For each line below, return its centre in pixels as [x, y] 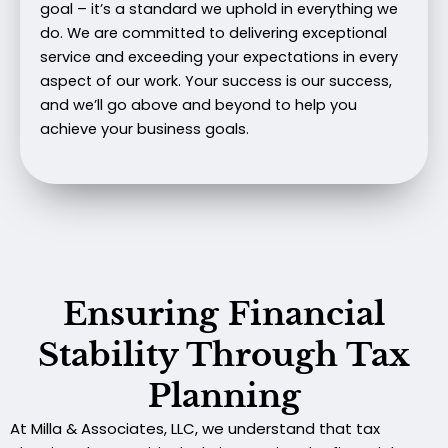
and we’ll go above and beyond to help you [198, 105]
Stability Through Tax [224, 355]
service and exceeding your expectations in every [219, 57]
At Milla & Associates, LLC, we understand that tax [195, 429]
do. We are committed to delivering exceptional [213, 33]
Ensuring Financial [224, 314]
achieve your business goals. [144, 129]
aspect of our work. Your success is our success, [216, 81]
